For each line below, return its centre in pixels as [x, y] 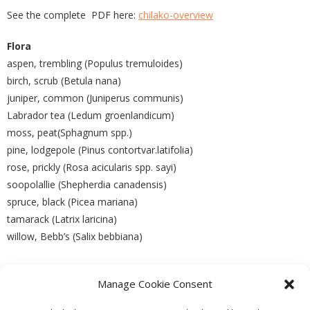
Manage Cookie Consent [155, 284]
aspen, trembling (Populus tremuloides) [95, 63]
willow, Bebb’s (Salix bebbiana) [75, 236]
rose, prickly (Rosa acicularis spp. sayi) [92, 167]
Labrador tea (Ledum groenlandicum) [91, 115]
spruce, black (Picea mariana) [72, 202]
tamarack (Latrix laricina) [62, 219]
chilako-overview [176, 15]
